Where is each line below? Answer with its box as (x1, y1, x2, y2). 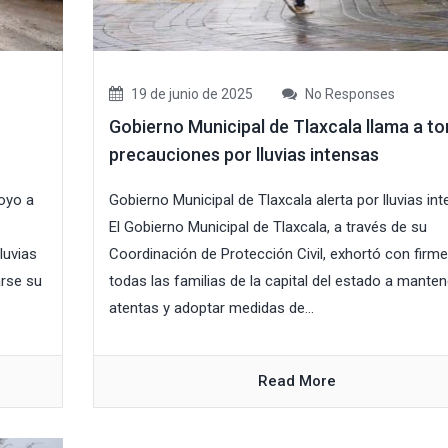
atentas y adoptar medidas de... (108, 299, 314, 318)
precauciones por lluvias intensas (108, 144, 379, 166)
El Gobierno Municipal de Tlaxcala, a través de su (108, 218, 427, 237)
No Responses (301, 86, 395, 103)
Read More (258, 372, 337, 391)
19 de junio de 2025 (127, 86, 253, 103)
